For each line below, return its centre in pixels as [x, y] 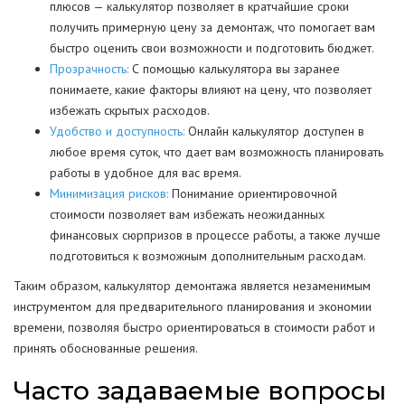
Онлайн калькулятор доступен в [274, 131]
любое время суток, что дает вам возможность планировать [217, 152]
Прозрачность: [89, 69]
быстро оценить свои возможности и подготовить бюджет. [212, 48]
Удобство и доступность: [117, 131]
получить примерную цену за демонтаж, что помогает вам [212, 27]
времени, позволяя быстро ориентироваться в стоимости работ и [194, 327]
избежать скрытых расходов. [130, 110]
